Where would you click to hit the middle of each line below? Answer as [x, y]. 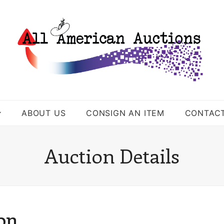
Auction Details [112, 155]
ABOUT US [44, 113]
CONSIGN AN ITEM [125, 113]
